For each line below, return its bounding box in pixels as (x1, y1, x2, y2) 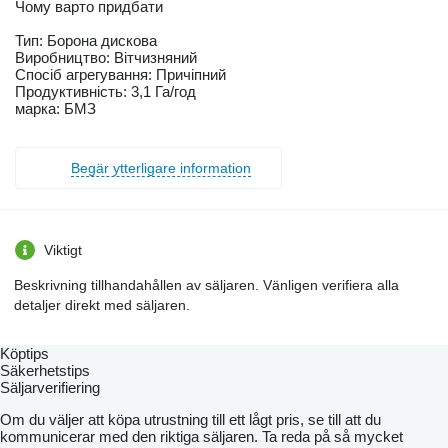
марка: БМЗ (15, 99, 96, 117)
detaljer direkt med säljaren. (14, 296, 190, 313)
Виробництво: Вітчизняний (15, 48, 197, 66)
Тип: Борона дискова (15, 31, 157, 49)
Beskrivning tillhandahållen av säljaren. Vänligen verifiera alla (14, 276, 399, 293)
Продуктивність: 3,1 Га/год (15, 82, 196, 100)
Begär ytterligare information (71, 159, 251, 176)
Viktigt (44, 241, 82, 258)
